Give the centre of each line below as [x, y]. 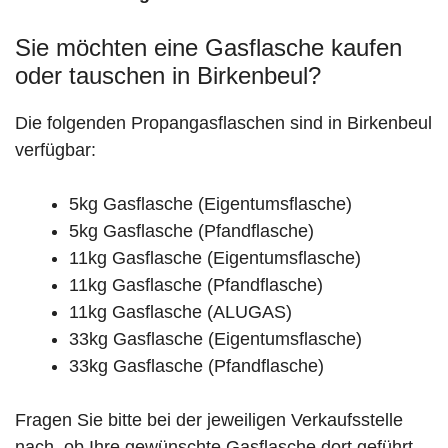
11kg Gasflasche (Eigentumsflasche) [215, 258]
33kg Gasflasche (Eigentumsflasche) [215, 339]
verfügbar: [55, 150]
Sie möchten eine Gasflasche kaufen [208, 48]
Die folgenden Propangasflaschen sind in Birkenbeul [223, 123]
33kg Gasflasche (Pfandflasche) [196, 366]
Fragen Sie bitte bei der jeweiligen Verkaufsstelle [209, 420]
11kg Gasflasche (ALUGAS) [180, 312]
